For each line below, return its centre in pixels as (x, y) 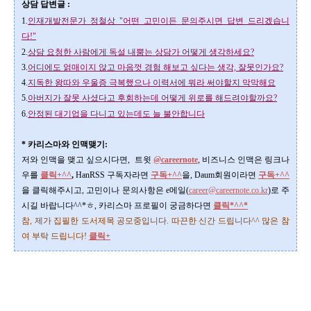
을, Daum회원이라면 (220, 175)
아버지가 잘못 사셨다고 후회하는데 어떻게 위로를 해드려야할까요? (152, 98)
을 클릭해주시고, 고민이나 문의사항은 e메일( (105, 190)
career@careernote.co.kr (228, 190)
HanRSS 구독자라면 (113, 175)
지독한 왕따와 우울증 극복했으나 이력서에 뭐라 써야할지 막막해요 (152, 83)
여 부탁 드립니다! (54, 236)
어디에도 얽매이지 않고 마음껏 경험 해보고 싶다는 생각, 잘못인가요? (155, 67)
